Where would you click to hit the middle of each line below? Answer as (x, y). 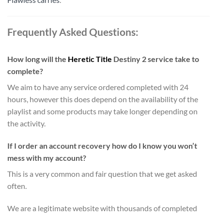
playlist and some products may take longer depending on (102, 111)
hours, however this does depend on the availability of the (103, 99)
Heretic (81, 59)
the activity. (26, 124)
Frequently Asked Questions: (73, 32)
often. (17, 186)
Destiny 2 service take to (155, 59)
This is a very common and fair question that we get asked (102, 173)
